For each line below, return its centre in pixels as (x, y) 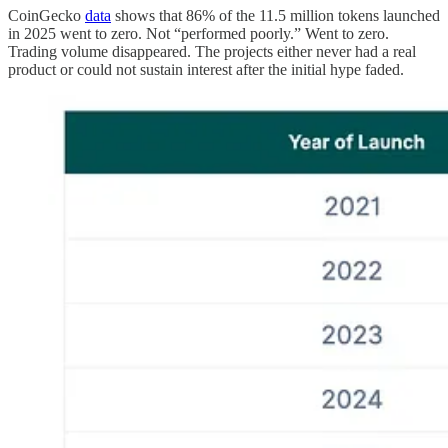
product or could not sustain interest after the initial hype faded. (206, 69)
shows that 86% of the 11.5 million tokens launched (275, 15)
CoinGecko (46, 15)
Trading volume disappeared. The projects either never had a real (212, 51)
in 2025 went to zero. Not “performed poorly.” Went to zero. (198, 33)
